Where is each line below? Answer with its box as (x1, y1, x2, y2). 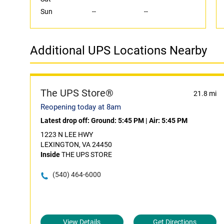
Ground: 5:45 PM (91, 116, 144, 124)
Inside (40, 150, 60, 158)
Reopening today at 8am (40, 102, 121, 111)
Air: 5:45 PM (149, 116, 187, 124)
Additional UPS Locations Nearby (30, 43, 207, 57)
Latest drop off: (40, 116, 91, 124)
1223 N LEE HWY (40, 130, 93, 138)
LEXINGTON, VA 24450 (40, 140, 112, 148)
